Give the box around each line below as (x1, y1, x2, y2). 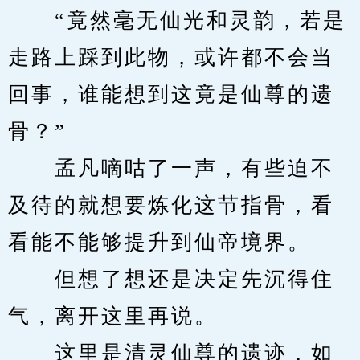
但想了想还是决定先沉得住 (8, 268, 334, 291)
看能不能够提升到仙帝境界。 (8, 231, 311, 254)
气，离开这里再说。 (8, 305, 218, 328)
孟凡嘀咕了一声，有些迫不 (8, 157, 334, 180)
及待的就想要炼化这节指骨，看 (8, 194, 334, 217)
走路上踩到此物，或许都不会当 (8, 46, 334, 69)
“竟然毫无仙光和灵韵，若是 (8, 9, 346, 32)
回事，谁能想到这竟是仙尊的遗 (8, 83, 334, 106)
